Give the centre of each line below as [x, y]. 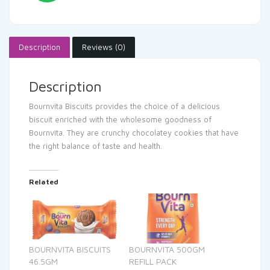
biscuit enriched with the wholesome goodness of [120, 119]
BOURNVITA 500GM [167, 250]
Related [44, 181]
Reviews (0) [104, 47]
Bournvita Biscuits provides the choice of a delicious [124, 106]
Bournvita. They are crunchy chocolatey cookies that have [134, 132]
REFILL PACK [153, 262]
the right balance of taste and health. [96, 146]
